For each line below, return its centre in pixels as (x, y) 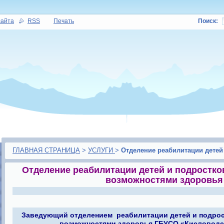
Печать (64, 21)
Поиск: (208, 21)
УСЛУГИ (101, 150)
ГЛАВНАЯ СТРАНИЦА (46, 150)
